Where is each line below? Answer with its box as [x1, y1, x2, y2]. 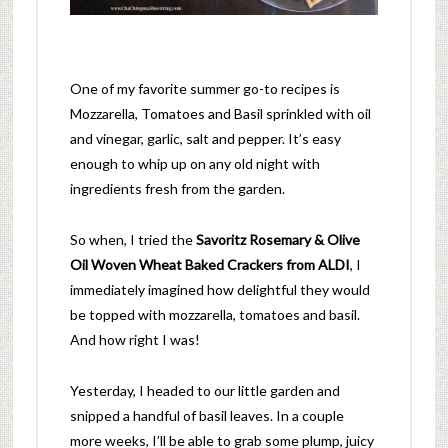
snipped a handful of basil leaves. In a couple [69, 406, 344, 424]
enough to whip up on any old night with [69, 154, 320, 172]
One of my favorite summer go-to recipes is [69, 79, 340, 97]
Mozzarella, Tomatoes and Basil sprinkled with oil [69, 104, 371, 122]
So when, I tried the [69, 230, 196, 248]
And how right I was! [69, 330, 200, 348]
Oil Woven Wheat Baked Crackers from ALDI [69, 255, 350, 273]
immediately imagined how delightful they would [69, 280, 370, 298]
